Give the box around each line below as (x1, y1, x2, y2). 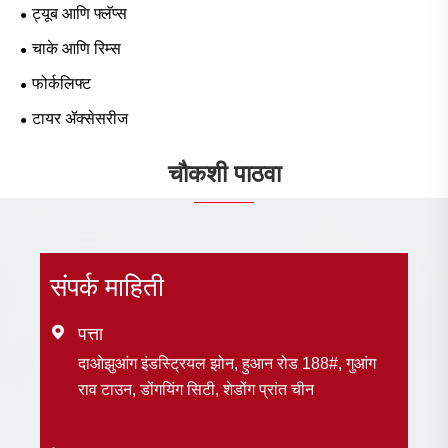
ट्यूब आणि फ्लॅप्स (32, 4, 127, 22)
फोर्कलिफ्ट (32, 74, 91, 92)
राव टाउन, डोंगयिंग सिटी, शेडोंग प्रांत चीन (78, 380, 314, 398)
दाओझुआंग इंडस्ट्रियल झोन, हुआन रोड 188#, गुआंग (78, 354, 376, 372)
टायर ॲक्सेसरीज (32, 109, 128, 127)
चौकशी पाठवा (167, 160, 281, 188)
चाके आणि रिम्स (32, 39, 121, 57)
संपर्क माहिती (50, 271, 164, 302)
